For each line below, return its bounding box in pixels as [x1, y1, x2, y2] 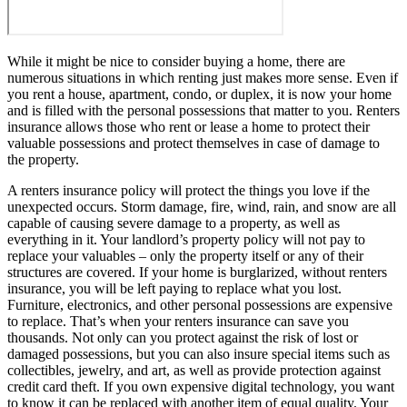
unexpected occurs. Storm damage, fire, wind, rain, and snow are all [7, 198, 396, 214]
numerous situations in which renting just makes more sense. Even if [7, 69, 398, 85]
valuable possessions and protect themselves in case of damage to [7, 134, 380, 151]
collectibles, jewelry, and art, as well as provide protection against [7, 362, 381, 378]
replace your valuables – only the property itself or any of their [7, 247, 363, 263]
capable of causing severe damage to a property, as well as [7, 214, 340, 231]
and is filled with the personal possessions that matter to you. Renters [7, 102, 400, 118]
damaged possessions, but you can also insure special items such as [7, 345, 390, 362]
